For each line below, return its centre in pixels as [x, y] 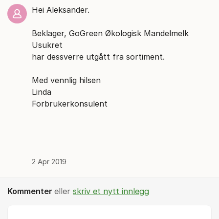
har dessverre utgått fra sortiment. [98, 57]
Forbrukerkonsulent [70, 104]
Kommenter [31, 191]
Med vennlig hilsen [66, 80]
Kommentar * [29, 210]
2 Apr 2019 [49, 162]
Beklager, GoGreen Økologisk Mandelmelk [110, 33]
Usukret [47, 45]
